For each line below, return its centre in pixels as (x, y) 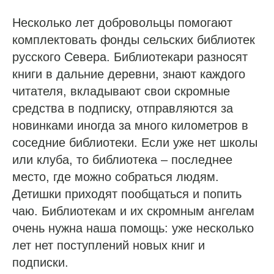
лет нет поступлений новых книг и (109, 245)
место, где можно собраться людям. (116, 176)
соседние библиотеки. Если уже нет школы (135, 142)
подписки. (40, 262)
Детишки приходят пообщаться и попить (127, 194)
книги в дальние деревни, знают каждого (129, 74)
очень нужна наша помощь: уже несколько (133, 228)
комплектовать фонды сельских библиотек (134, 39)
